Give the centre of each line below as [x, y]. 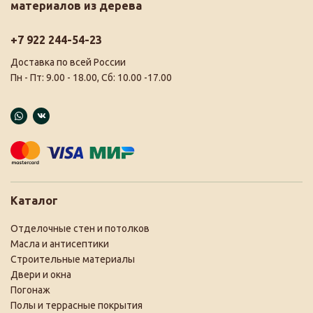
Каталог [34, 200]
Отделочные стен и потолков [80, 228]
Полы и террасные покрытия [77, 305]
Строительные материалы [73, 259]
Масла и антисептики [60, 243]
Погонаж [30, 290]
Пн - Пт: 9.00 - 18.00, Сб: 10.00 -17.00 [91, 77]
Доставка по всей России [68, 62]
